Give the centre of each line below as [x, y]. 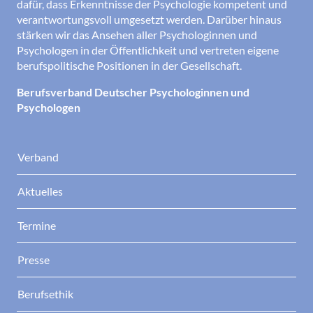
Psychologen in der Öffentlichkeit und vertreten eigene [148, 50]
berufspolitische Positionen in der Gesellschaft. [129, 66]
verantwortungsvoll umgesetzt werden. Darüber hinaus [149, 20]
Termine [37, 226]
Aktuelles [40, 191]
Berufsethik [45, 294]
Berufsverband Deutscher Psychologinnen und [133, 92]
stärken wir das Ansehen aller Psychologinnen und [137, 35]
